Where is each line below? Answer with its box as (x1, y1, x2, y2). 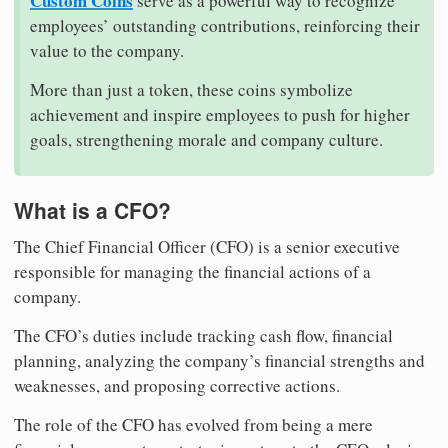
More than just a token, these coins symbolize (30, 78, 353, 102)
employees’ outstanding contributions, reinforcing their (30, 14, 420, 38)
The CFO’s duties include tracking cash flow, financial (14, 323, 393, 347)
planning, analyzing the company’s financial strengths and (14, 348, 425, 372)
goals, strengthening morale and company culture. (30, 128, 383, 152)
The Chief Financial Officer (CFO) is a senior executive (14, 234, 400, 258)
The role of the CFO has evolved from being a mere (14, 412, 373, 436)
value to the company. (30, 39, 184, 63)
